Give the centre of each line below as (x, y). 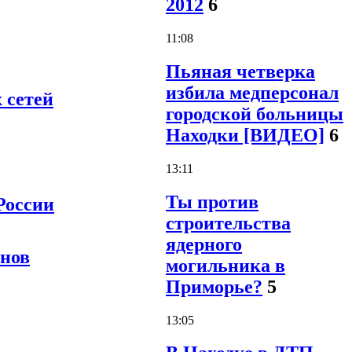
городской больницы (255, 114)
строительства (228, 223)
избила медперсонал (252, 92)
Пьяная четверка (240, 71)
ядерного (204, 244)
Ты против (212, 202)
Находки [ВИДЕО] (245, 135)
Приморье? (214, 286)
